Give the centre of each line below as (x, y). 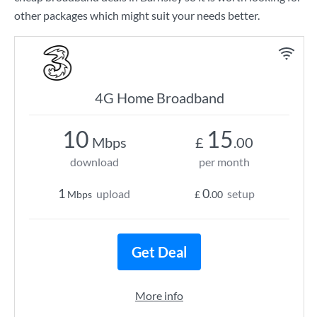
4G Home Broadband (159, 98)
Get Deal (159, 252)
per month (224, 162)
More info (159, 295)
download (94, 162)
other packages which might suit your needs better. (137, 15)
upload (113, 194)
